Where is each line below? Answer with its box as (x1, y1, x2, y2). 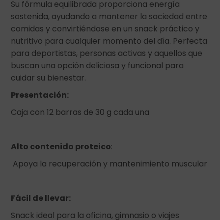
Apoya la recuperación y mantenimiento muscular (11, 158, 208, 169)
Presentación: (11, 89, 69, 101)
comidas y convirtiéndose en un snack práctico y (11, 23, 200, 34)
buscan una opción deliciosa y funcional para (11, 60, 184, 71)
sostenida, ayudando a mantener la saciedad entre (11, 11, 208, 22)
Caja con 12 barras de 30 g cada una (11, 107, 150, 118)
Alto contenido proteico (11, 141, 111, 152)
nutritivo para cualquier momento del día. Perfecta (11, 35, 208, 47)
